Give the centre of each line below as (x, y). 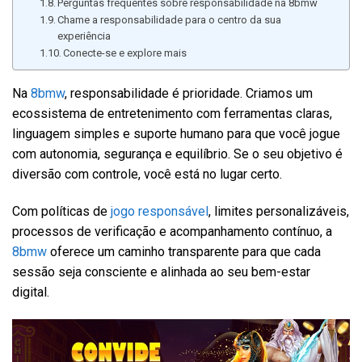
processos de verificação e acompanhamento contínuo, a (172, 231)
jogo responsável (160, 211)
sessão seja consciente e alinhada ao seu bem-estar (161, 271)
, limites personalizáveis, (279, 211)
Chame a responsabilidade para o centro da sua (170, 20)
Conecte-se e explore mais (125, 53)
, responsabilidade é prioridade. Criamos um (189, 94)
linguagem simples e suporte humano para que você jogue (176, 134)
